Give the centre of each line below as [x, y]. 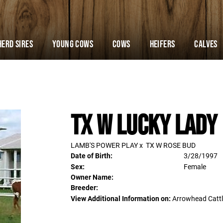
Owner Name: [92, 177]
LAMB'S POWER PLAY [104, 145]
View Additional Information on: [120, 198]
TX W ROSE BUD [170, 145]
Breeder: [84, 187]
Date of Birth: [91, 156]
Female [195, 167]
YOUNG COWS [72, 44]
